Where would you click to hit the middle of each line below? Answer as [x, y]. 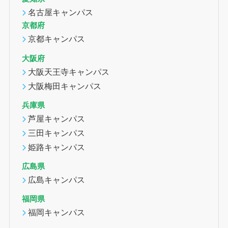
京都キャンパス [57, 39]
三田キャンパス [57, 133]
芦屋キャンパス [57, 118]
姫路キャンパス [57, 147]
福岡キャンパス [57, 212]
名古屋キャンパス [61, 12]
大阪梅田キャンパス [65, 86]
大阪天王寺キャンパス [69, 72]
